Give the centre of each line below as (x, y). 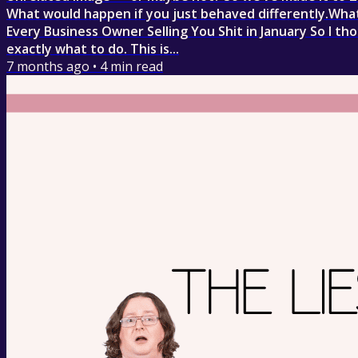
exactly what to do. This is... (93, 49)
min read (135, 67)
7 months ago (48, 67)
